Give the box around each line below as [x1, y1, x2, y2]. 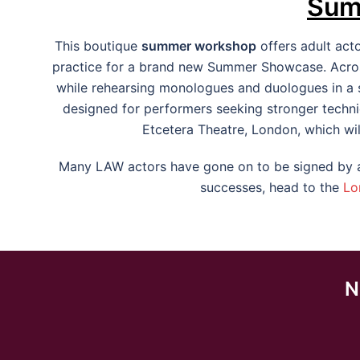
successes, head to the [199, 178, 343, 195]
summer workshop [141, 37, 256, 54]
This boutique [55, 37, 141, 54]
